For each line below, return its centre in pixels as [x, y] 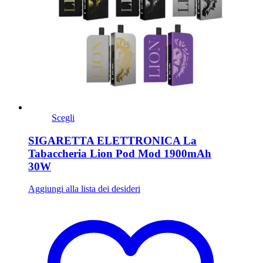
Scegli [63, 117]
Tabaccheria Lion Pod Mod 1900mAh [120, 153]
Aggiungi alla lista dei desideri [84, 189]
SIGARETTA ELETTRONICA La [112, 140]
